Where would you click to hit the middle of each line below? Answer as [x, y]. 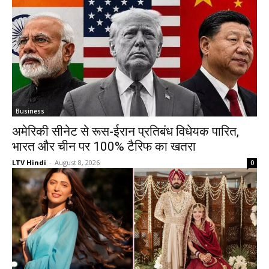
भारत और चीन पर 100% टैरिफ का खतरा [104, 147]
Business [30, 111]
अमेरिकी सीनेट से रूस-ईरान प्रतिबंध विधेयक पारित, [125, 131]
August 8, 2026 [77, 162]
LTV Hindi [29, 162]
